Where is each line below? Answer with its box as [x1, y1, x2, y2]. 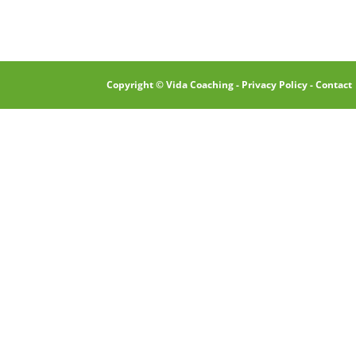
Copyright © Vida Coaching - [106, 78, 242, 91]
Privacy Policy [242, 78, 308, 91]
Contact [315, 78, 353, 91]
